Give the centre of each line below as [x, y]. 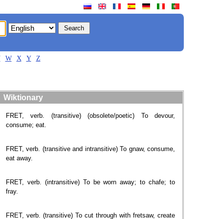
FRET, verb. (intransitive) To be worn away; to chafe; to [90, 182]
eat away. [19, 158]
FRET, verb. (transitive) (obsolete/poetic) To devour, [90, 116]
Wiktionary [23, 98]
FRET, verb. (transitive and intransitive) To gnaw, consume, [90, 149]
